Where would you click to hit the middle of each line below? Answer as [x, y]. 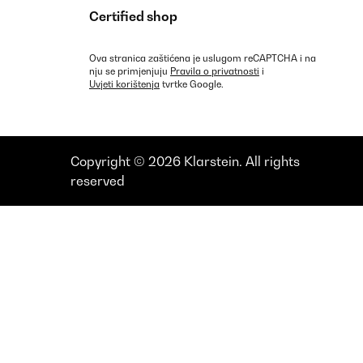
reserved [97, 181]
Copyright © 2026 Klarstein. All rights [185, 162]
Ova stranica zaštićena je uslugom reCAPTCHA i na [203, 59]
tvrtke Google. [192, 85]
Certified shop [133, 17]
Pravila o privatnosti [215, 72]
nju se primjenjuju [130, 72]
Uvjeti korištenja [124, 85]
